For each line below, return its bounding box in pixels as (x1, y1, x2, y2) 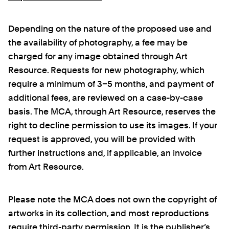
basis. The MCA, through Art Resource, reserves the (8, 106, 216, 117)
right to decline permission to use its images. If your (8, 120, 217, 131)
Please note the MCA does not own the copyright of (8, 194, 217, 205)
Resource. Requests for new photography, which (8, 65, 204, 76)
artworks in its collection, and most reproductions (8, 208, 209, 219)
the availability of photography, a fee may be (8, 37, 188, 48)
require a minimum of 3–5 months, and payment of (8, 79, 214, 89)
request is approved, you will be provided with (8, 134, 195, 145)
